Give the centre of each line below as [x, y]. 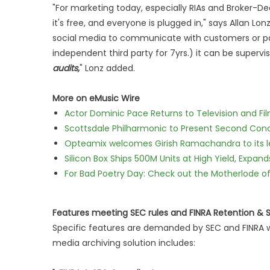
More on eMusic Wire [96, 98]
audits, [66, 68]
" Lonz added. [107, 68]
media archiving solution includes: [124, 243]
